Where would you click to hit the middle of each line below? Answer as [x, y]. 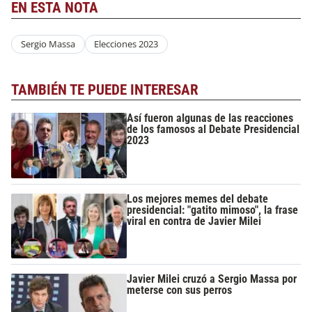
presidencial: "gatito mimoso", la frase [213, 210]
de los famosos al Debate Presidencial [213, 130]
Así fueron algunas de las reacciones [210, 118]
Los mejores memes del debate [198, 198]
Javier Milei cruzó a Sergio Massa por [212, 279]
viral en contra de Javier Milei [194, 221]
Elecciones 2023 [126, 44]
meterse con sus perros [180, 290]
